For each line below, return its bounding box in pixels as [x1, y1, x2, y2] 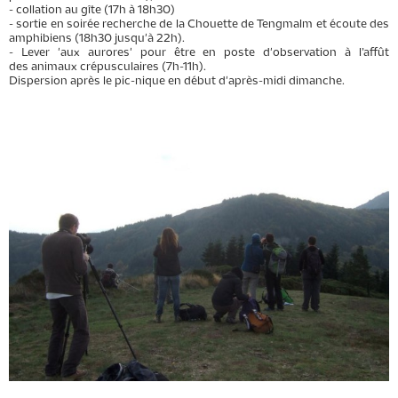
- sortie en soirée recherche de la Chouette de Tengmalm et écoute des [9, 19, 389, 29]
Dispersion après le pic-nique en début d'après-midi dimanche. [9, 76, 345, 86]
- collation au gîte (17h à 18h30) [9, 4, 175, 15]
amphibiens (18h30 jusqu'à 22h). [9, 33, 185, 44]
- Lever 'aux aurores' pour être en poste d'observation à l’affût [9, 47, 389, 58]
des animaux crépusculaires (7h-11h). [9, 61, 206, 72]
